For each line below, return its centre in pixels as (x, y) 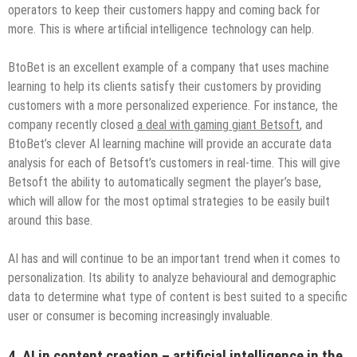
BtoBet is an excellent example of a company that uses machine (169, 67)
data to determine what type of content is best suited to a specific (178, 296)
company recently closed (73, 124)
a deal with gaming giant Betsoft (218, 124)
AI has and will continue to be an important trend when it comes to (174, 258)
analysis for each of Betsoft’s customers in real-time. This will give (174, 163)
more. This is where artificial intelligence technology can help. (161, 29)
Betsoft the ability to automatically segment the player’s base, (165, 182)
